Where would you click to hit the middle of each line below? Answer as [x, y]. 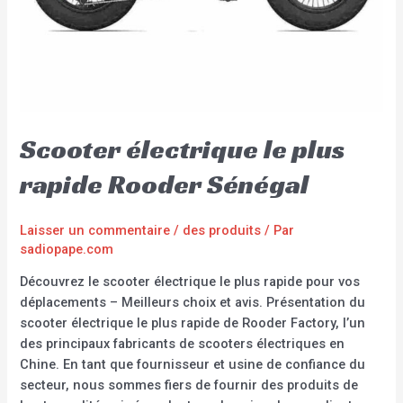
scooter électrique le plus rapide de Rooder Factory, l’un [193, 323]
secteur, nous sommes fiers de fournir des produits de [189, 385]
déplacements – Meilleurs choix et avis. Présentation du [193, 303]
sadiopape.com [67, 249]
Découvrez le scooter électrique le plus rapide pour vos [190, 282]
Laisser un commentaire [95, 230]
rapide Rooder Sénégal [165, 184]
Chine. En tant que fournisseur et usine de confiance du [193, 365]
